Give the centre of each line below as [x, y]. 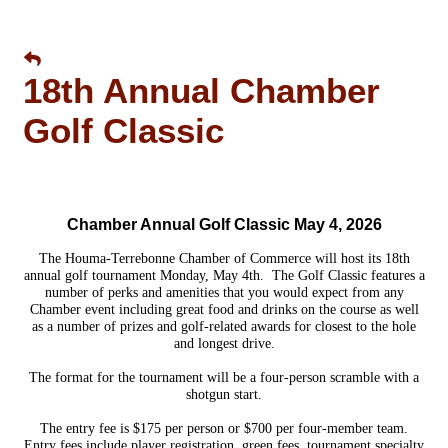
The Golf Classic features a [348, 275]
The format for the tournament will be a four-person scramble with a [224, 377]
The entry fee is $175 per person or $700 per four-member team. [224, 428]
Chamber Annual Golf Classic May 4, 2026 [224, 224]
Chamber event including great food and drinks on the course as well [224, 309]
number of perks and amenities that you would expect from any [224, 292]
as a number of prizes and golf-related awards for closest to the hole [224, 326]
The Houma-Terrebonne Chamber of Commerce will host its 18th [224, 258]
